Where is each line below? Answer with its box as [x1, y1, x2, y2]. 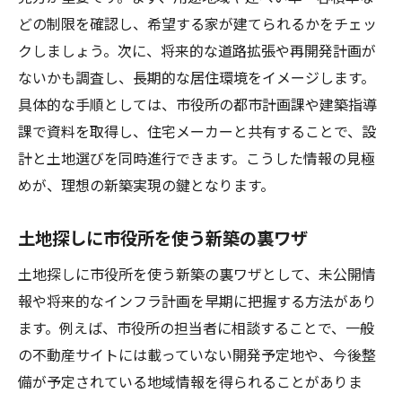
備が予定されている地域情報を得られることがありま [18, 371, 363, 392]
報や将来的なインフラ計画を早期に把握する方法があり [18, 290, 377, 311]
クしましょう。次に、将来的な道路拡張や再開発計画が [18, 39, 376, 61]
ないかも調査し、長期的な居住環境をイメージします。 [18, 66, 375, 88]
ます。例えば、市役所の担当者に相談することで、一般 [18, 317, 374, 338]
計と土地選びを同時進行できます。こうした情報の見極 [18, 147, 375, 169]
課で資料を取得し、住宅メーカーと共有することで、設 [18, 120, 376, 142]
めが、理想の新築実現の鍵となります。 [18, 174, 275, 196]
